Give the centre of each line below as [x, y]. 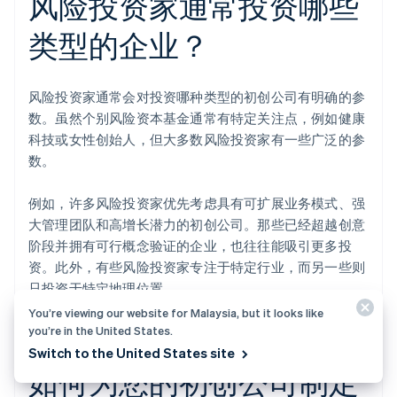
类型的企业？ [119, 45]
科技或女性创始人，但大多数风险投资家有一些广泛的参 [197, 140]
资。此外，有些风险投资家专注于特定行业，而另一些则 [197, 267]
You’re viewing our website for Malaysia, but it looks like [176, 312]
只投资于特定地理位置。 [103, 288]
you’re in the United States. [101, 330]
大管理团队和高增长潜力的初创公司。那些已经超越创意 [197, 225]
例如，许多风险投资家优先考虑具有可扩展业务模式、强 [197, 203]
